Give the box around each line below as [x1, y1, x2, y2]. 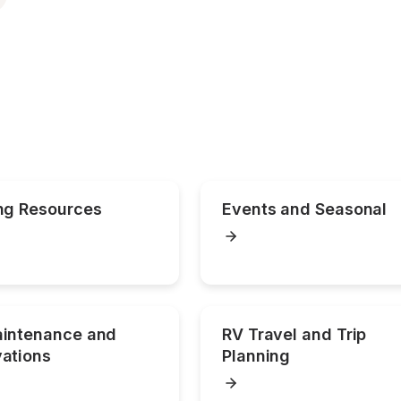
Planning [222, 346, 291, 365]
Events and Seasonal [222, 200, 388, 218]
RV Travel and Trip [222, 325, 367, 344]
